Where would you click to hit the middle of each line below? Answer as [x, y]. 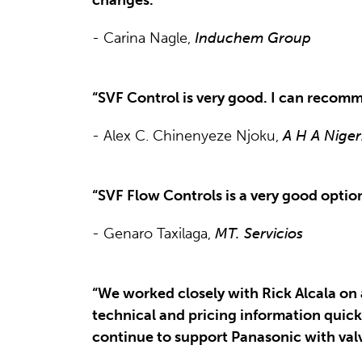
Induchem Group [253, 38]
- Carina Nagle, [143, 38]
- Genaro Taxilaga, [154, 233]
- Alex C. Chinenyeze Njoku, [187, 135]
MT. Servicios [259, 233]
